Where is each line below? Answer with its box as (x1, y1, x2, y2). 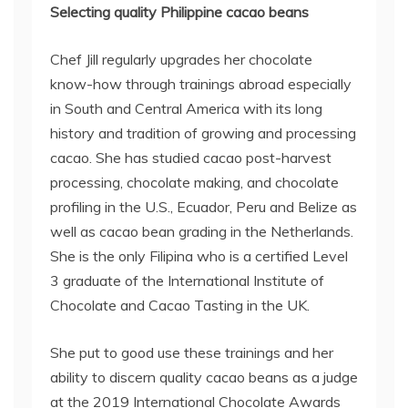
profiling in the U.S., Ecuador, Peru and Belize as (50, 198, 357, 216)
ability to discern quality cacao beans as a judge (50, 368, 358, 386)
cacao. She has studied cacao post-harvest (50, 148, 331, 167)
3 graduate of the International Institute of (50, 271, 324, 290)
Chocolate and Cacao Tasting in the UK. (50, 296, 313, 314)
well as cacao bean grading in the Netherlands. (50, 222, 353, 240)
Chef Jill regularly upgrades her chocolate (50, 50, 312, 68)
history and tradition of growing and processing (50, 124, 356, 142)
